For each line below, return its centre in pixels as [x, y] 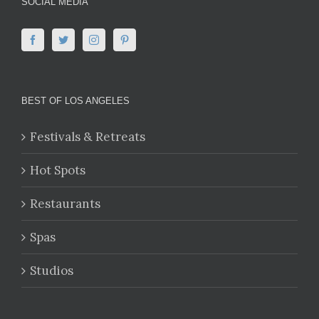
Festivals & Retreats [88, 137]
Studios [52, 271]
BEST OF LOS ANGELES [75, 101]
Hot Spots [58, 171]
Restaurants [65, 204]
